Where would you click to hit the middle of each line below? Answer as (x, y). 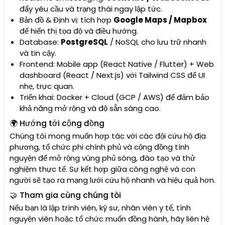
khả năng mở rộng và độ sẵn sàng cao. (90, 108)
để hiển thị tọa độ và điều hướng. (79, 31)
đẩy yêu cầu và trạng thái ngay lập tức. (91, 9)
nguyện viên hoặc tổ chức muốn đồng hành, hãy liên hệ (109, 219)
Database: (40, 42)
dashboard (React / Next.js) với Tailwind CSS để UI (112, 75)
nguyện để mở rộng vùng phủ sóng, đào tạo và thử (102, 158)
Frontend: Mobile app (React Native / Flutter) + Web (117, 64)
